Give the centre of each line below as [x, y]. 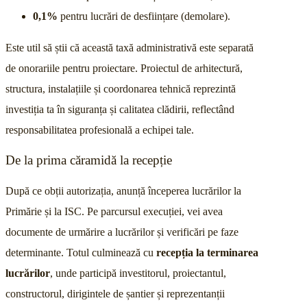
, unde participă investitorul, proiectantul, [138, 273]
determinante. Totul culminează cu [81, 253]
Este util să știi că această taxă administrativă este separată [130, 47]
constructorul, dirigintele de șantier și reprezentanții [115, 294]
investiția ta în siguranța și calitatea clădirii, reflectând [120, 109]
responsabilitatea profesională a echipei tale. [100, 130]
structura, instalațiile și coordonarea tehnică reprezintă [121, 88]
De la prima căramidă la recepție [89, 160]
